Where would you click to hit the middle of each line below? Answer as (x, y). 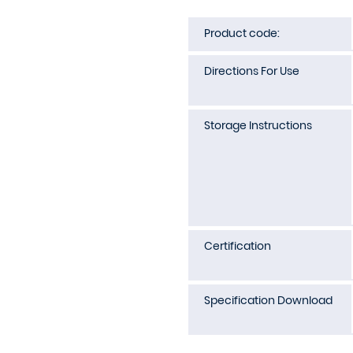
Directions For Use (252, 71)
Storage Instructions (258, 125)
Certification (238, 246)
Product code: (242, 33)
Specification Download (268, 300)
